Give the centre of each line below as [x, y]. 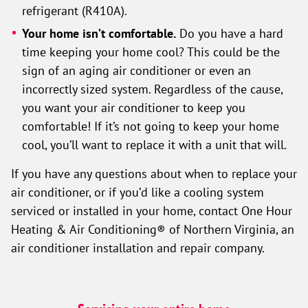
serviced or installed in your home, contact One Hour [152, 210]
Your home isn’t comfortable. [99, 33]
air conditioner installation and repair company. [138, 247]
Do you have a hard [230, 33]
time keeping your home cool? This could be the [151, 52]
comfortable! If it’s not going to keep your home [151, 126]
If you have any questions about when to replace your [154, 173]
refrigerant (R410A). [75, 10]
